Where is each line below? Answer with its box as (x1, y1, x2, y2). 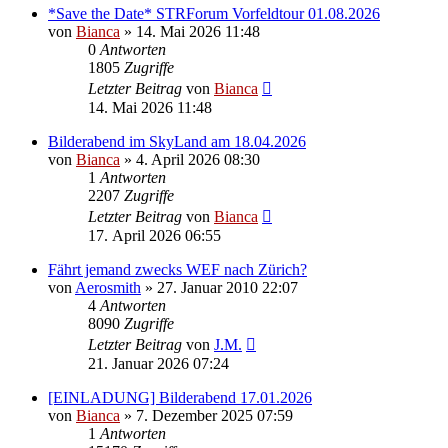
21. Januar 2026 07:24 (88, 354, 229, 372)
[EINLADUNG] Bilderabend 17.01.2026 (48, 388, 312, 406)
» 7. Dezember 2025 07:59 (120, 406, 293, 424)
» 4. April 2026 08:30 (120, 150, 260, 168)
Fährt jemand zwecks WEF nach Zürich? (48, 260, 307, 278)
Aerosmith (75, 278, 141, 296)
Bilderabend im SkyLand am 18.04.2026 (48, 132, 306, 150)
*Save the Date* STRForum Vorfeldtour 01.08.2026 (48, 4, 380, 22)
